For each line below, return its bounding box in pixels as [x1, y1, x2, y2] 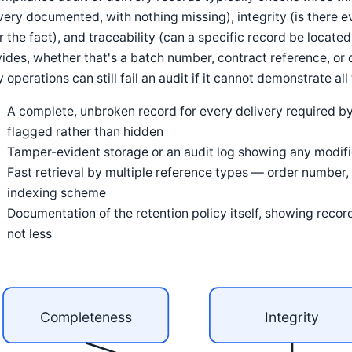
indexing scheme [7, 185, 106, 200]
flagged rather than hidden [7, 123, 163, 139]
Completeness [39, 308, 132, 325]
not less [7, 225, 52, 241]
